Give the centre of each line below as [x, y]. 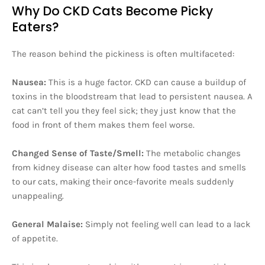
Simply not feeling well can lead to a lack [168, 224]
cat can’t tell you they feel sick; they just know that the [124, 111]
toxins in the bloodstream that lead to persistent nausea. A [132, 97]
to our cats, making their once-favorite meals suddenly [123, 182]
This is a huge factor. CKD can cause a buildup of [147, 83]
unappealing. [38, 196]
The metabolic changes [193, 153]
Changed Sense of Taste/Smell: [79, 153]
